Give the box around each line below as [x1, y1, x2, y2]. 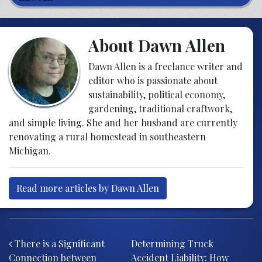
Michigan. [9, 144, 51, 157]
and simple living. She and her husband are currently [9, 116, 237, 129]
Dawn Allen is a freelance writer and [88, 60, 243, 73]
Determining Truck [131, 237, 213, 250]
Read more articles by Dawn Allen [16, 181, 159, 194]
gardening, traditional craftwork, [88, 102, 232, 115]
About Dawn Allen [88, 34, 225, 56]
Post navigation [8, 215, 143, 240]
